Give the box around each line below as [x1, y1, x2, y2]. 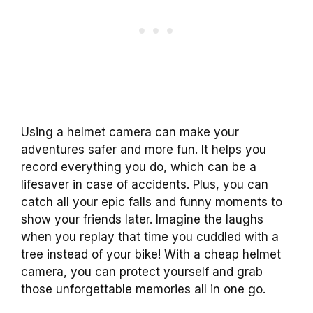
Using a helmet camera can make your [21, 124, 239, 139]
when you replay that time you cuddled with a [21, 229, 279, 244]
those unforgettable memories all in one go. [21, 282, 265, 296]
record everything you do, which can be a [21, 159, 256, 174]
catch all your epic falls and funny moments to [21, 194, 282, 209]
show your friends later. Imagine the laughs [21, 212, 263, 226]
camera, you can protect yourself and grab [21, 264, 263, 279]
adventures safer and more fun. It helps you [21, 142, 266, 156]
